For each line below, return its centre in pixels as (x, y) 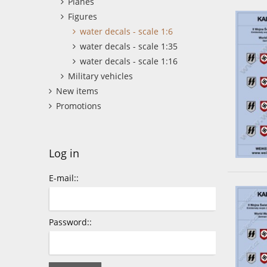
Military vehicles (100, 76)
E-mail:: (64, 178)
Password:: (70, 222)
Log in (64, 153)
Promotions (79, 106)
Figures (83, 17)
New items (77, 91)
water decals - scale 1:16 (129, 61)
